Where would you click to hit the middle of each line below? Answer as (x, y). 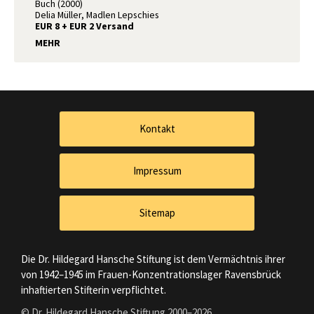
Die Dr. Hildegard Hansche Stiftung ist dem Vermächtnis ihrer (153, 259)
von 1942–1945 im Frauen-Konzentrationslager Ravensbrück (151, 274)
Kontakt (157, 128)
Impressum (157, 170)
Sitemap (157, 212)
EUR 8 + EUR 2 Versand (84, 26)
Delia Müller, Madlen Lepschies (97, 14)
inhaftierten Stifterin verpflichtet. (94, 289)
